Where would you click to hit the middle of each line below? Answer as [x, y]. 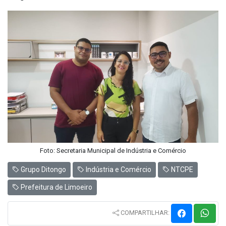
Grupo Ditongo [43, 169]
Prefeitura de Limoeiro [56, 187]
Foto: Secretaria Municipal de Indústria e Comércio [113, 150]
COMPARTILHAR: [145, 213]
